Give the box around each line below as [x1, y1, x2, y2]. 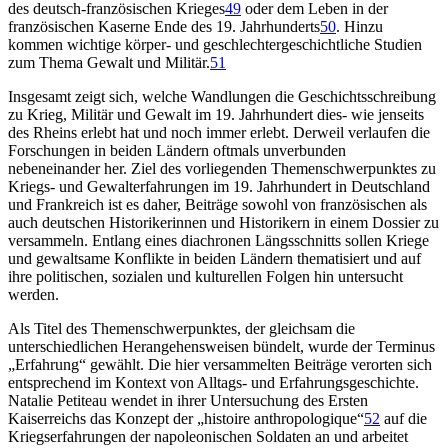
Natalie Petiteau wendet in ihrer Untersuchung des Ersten [8, 391, 368, 409]
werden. [8, 285, 59, 303]
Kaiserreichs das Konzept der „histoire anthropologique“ [8, 409, 364, 427]
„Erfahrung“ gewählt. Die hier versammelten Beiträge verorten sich [8, 355, 432, 373]
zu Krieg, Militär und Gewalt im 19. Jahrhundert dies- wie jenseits [8, 105, 424, 123]
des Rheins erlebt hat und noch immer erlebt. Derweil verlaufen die [8, 123, 430, 141]
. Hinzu [336, 17, 383, 35]
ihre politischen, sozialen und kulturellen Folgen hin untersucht [8, 267, 403, 285]
